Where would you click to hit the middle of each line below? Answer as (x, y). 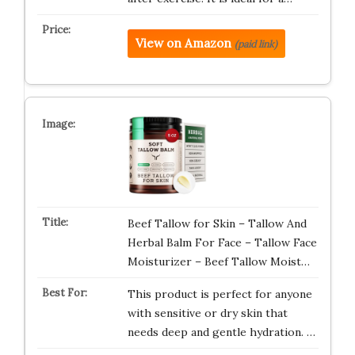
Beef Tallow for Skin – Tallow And (217, 224)
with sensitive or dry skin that (207, 313)
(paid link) (256, 44)
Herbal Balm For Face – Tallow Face (222, 243)
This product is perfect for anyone (219, 294)
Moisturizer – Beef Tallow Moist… (218, 262)
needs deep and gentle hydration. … (221, 332)
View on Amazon (183, 44)
